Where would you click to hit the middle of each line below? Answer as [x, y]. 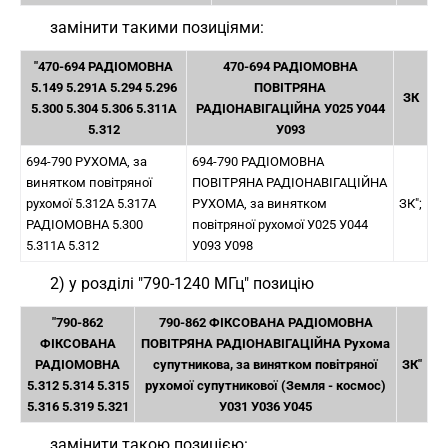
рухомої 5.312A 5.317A [91, 203]
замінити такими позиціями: [157, 27]
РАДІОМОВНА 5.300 [84, 224]
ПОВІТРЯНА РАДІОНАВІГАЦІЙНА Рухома [265, 343]
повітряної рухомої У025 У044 [280, 224]
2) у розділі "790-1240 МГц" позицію [182, 283]
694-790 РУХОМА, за [86, 161]
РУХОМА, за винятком [259, 203]
